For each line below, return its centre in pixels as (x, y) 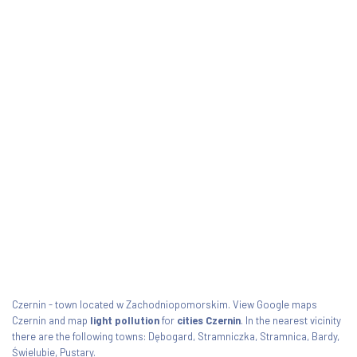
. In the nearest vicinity (291, 320)
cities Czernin (209, 320)
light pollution (125, 320)
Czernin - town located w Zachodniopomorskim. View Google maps (165, 304)
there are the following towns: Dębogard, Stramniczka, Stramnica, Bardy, (176, 336)
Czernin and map (51, 320)
